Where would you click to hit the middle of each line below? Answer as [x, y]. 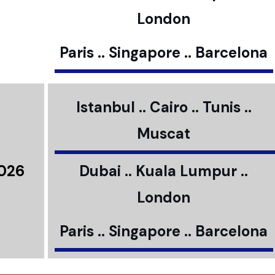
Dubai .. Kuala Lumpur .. [164, 171]
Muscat [164, 134]
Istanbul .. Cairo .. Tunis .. [164, 107]
